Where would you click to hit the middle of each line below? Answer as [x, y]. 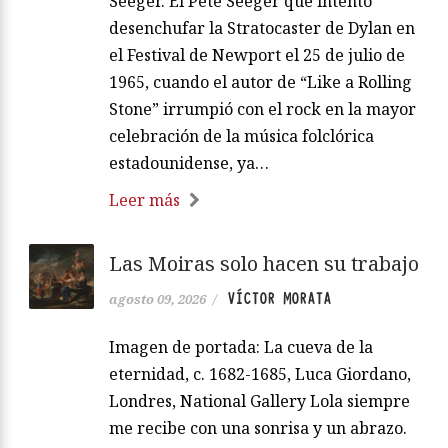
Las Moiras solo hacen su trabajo [264, 263]
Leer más [144, 199]
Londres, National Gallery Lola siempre [259, 400]
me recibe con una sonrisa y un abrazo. [258, 427]
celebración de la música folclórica [241, 135]
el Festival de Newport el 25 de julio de [257, 54]
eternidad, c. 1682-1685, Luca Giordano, [260, 373]
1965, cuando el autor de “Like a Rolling [260, 81]
